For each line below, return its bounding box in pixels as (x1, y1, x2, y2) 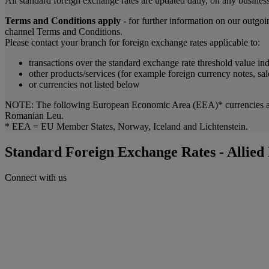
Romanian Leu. (5, 110, 64, 121)
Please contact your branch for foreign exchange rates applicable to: (5, 37, 260, 47)
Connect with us (5, 172, 67, 183)
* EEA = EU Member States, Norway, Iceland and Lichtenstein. (5, 121, 248, 131)
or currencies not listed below (29, 79, 140, 89)
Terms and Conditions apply (5, 15, 121, 26)
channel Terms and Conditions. (5, 26, 122, 37)
